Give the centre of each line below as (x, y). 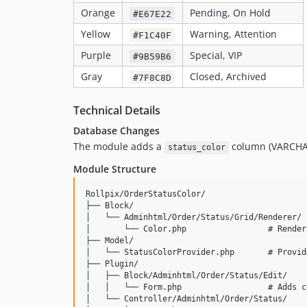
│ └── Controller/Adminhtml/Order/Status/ (186, 299)
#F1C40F (152, 35)
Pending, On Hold (230, 13)
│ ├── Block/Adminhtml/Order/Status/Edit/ (186, 276)
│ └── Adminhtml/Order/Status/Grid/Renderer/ (194, 218)
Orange (98, 13)
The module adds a (119, 147)
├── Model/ (110, 241)
